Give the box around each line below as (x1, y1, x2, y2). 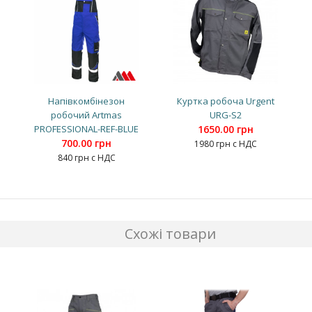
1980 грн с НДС (194, 137, 257, 150)
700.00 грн (61, 136, 111, 150)
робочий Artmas (51, 108, 122, 121)
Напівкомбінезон (48, 94, 125, 107)
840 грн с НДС (57, 151, 116, 164)
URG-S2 (210, 108, 242, 121)
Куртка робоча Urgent (177, 94, 274, 107)
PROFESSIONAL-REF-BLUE (34, 122, 139, 135)
